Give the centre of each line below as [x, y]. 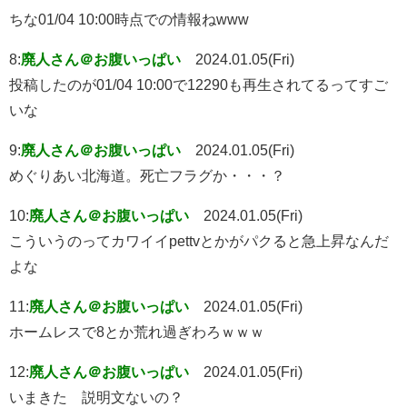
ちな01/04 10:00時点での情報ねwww [129, 19]
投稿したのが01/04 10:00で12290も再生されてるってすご [199, 84]
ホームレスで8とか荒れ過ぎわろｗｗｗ [137, 331]
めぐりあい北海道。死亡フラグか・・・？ [147, 175]
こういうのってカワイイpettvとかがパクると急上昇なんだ [199, 240]
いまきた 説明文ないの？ [96, 397]
